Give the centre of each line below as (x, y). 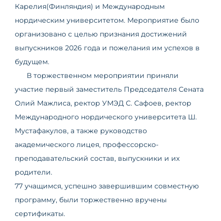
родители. (34, 172)
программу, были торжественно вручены (91, 200)
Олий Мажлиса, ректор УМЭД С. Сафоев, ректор (103, 103)
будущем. (32, 62)
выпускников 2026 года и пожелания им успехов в (107, 48)
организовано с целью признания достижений (101, 34)
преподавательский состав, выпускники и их (97, 158)
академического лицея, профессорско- (87, 145)
